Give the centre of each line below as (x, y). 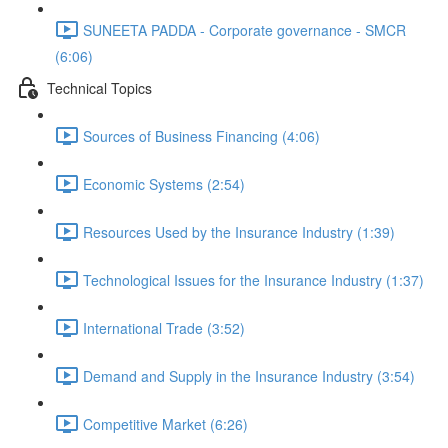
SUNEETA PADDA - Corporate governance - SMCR (244, 29)
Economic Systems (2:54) (164, 183)
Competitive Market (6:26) (165, 423)
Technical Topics (99, 87)
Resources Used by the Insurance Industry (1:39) (239, 231)
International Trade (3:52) (164, 327)
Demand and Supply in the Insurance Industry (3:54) (249, 375)
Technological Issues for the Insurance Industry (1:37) (253, 279)
